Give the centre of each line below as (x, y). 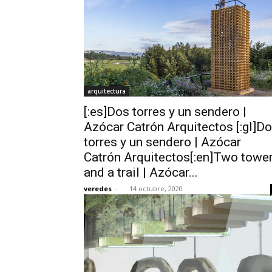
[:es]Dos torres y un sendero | (165, 112)
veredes (98, 189)
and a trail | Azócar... (141, 172)
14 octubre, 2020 (156, 189)
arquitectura (107, 91)
